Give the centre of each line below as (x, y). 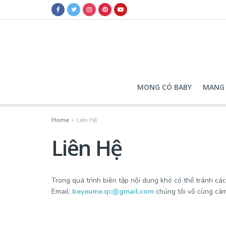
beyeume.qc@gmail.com (113, 191)
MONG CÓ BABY (164, 87)
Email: (62, 191)
